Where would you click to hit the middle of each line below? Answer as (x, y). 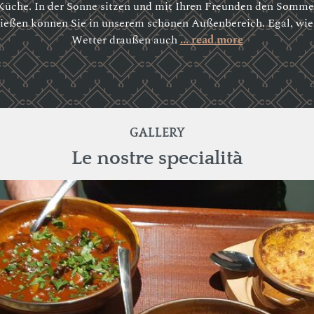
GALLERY (157, 133)
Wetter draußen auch (125, 40)
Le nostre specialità (157, 158)
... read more (211, 40)
